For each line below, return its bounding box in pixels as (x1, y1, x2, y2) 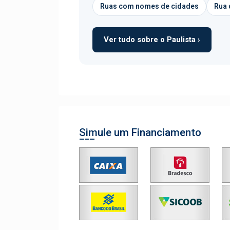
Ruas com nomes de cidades (100, 2, 199, 10)
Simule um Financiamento (79, 126, 201, 139)
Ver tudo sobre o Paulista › (104, 35, 200, 44)
